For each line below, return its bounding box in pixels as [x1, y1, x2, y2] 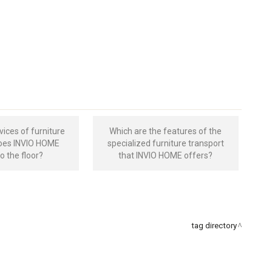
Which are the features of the [109, 126, 222, 136]
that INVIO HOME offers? [118, 150, 213, 160]
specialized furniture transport [107, 138, 224, 148]
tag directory [191, 220, 237, 230]
